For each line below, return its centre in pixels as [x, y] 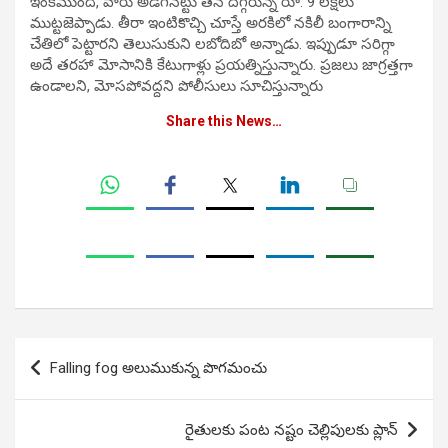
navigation [72, 385]
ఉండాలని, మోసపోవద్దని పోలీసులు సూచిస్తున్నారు [176, 86]
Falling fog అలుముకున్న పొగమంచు [158, 368]
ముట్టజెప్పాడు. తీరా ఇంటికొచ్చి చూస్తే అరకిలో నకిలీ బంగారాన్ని [210, 23]
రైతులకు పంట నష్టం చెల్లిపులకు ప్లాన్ [291, 430]
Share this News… [224, 121]
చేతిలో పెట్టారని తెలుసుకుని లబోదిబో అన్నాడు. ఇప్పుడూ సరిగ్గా [212, 44]
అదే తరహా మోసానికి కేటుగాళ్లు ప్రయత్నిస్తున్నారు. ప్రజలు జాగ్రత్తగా [221, 65]
